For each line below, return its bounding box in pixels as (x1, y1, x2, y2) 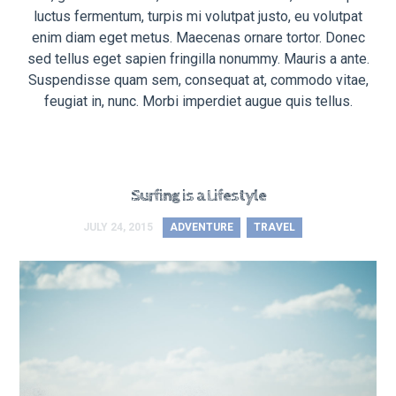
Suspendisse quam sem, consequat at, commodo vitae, (27, 71, 369, 88)
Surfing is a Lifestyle (130, 186, 266, 207)
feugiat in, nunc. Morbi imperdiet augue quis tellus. (43, 92, 353, 110)
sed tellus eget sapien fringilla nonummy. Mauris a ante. (27, 49, 369, 67)
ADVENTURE (170, 221, 233, 234)
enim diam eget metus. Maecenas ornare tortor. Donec (31, 28, 365, 46)
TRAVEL (254, 221, 295, 234)
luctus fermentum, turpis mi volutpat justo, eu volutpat (34, 7, 362, 25)
